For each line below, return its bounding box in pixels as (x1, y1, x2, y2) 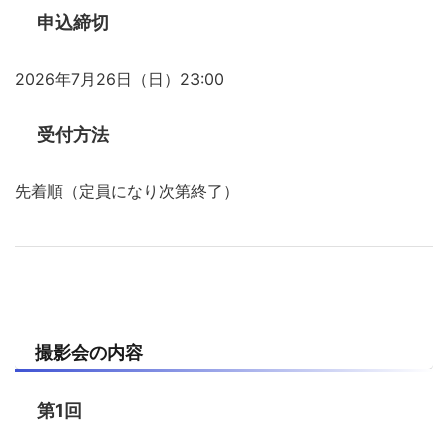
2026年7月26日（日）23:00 (15, 68, 224, 89)
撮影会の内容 (35, 341, 143, 363)
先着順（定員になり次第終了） (15, 180, 239, 201)
